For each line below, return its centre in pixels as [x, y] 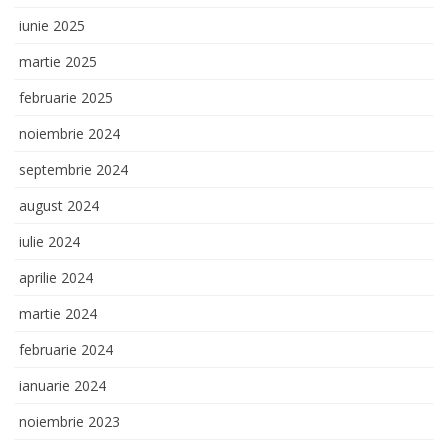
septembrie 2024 [73, 169]
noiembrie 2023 [69, 421]
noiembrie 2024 [69, 133]
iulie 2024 [49, 241]
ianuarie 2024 [62, 385]
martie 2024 [58, 313]
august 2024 [59, 205]
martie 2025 [58, 61]
